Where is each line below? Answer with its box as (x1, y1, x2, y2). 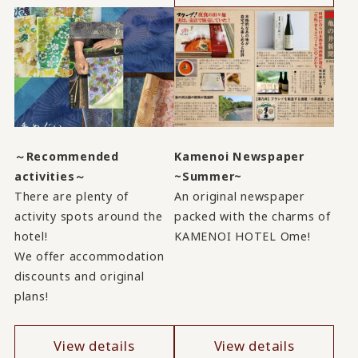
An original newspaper (174, 188, 305, 204)
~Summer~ (174, 168, 243, 184)
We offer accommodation (14, 248, 165, 264)
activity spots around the (14, 208, 163, 224)
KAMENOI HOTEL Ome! (174, 228, 311, 244)
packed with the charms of (174, 208, 331, 224)
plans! (14, 288, 49, 304)
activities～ (14, 168, 87, 184)
